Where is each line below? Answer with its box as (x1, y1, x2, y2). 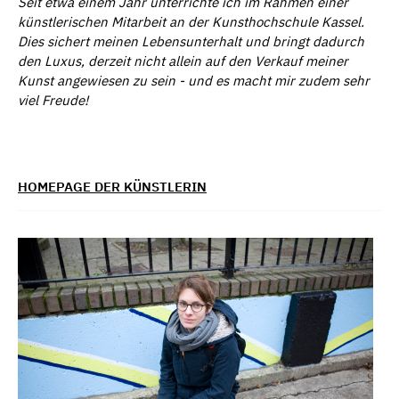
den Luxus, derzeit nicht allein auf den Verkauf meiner (18, 52, 348, 69)
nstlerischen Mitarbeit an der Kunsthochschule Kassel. (33, 12, 364, 30)
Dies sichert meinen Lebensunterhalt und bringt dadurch (18, 32, 364, 50)
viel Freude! (18, 91, 88, 109)
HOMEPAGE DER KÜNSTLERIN (18, 177, 207, 195)
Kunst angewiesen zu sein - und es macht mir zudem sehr (18, 71, 370, 89)
